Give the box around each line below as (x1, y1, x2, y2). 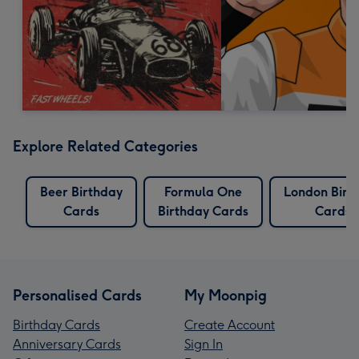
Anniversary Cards (13, 336, 121, 352)
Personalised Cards (13, 286, 142, 305)
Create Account (184, 317, 275, 333)
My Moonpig (184, 286, 267, 305)
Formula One (164, 184, 242, 200)
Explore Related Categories (13, 137, 198, 155)
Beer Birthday (40, 184, 123, 200)
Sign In (184, 336, 223, 352)
